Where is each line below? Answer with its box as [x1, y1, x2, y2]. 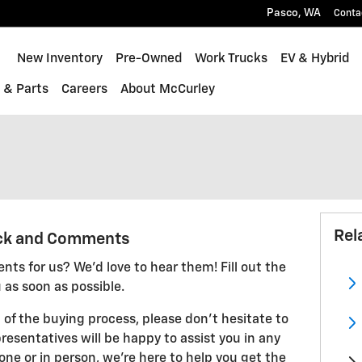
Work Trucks [195, 53, 268, 65]
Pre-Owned [116, 53, 183, 65]
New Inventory [17, 53, 103, 65]
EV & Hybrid [280, 53, 350, 65]
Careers [61, 83, 108, 95]
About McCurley [120, 83, 216, 95]
